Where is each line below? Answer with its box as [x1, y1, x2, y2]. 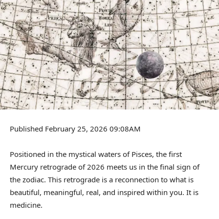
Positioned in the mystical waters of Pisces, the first [10, 149, 182, 159]
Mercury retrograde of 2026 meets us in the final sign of [10, 162, 199, 172]
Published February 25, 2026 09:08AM [10, 124, 141, 134]
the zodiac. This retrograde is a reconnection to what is [10, 175, 194, 185]
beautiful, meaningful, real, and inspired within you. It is [10, 187, 198, 197]
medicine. [10, 200, 43, 210]
